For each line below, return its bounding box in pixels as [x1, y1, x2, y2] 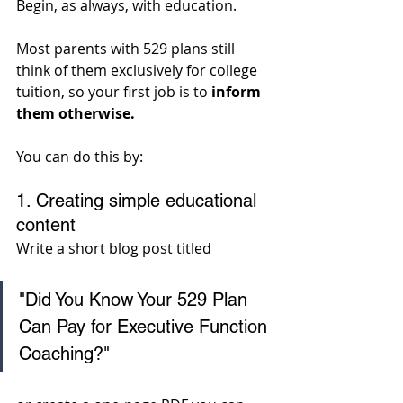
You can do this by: [16, 147, 143, 167]
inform [211, 82, 264, 103]
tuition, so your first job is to [16, 82, 211, 103]
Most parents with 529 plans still [16, 39, 238, 59]
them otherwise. [16, 103, 139, 124]
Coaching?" [19, 343, 115, 365]
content [16, 214, 76, 237]
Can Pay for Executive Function [19, 316, 273, 338]
